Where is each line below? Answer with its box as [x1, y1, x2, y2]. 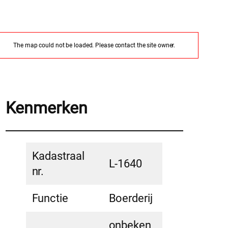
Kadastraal [32, 150, 84, 163]
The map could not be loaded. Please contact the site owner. [13, 42, 176, 49]
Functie [32, 192, 68, 205]
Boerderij [108, 192, 153, 205]
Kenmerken [5, 98, 88, 118]
